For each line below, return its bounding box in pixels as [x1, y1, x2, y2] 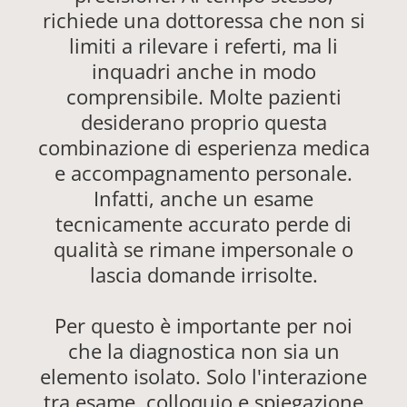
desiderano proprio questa [80, 108, 327, 136]
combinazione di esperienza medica [37, 134, 370, 162]
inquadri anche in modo [91, 57, 316, 85]
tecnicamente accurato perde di [55, 210, 352, 238]
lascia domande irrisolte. [89, 261, 318, 289]
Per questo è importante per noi [55, 312, 352, 340]
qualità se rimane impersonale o [54, 235, 353, 263]
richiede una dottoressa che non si [42, 6, 365, 35]
